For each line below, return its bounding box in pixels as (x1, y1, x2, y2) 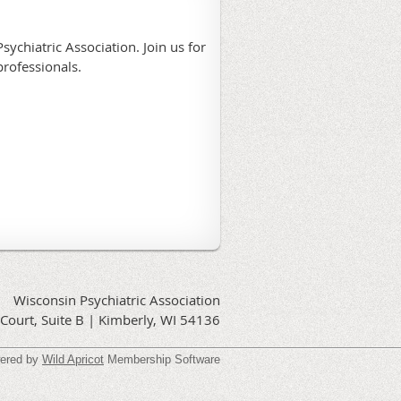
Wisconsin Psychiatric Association (13, 291, 220, 309)
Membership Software (104, 353, 220, 366)
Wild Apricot (42, 353, 104, 366)
